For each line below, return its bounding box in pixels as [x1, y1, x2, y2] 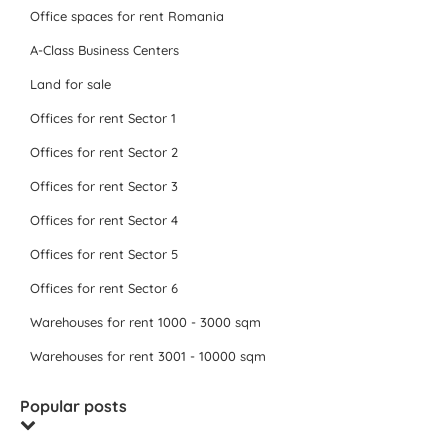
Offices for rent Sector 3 [30, 178, 178, 194]
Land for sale [30, 76, 111, 92]
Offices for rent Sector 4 [30, 212, 178, 228]
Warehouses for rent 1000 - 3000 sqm [30, 314, 261, 330]
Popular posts [20, 396, 127, 416]
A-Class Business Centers [30, 42, 179, 58]
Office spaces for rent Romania [30, 8, 224, 24]
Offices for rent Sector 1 [30, 110, 176, 126]
